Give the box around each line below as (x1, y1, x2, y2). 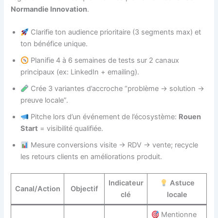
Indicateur (108, 179, 144, 188)
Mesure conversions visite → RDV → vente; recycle (29, 141, 199, 150)
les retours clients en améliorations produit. (20, 152, 163, 162)
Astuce (167, 179, 195, 188)
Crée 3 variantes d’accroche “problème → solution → (29, 84, 205, 93)
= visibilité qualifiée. (38, 124, 104, 133)
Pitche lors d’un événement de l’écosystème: (29, 112, 179, 122)
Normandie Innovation (11, 4, 88, 14)
